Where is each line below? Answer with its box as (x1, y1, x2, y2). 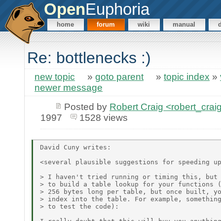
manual (173, 21, 196, 29)
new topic (35, 72, 75, 82)
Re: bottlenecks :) (27, 49, 151, 67)
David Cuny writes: (40, 143, 111, 151)
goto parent (95, 72, 144, 82)
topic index (164, 72, 210, 82)
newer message (35, 82, 103, 93)
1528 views (79, 112, 128, 123)
